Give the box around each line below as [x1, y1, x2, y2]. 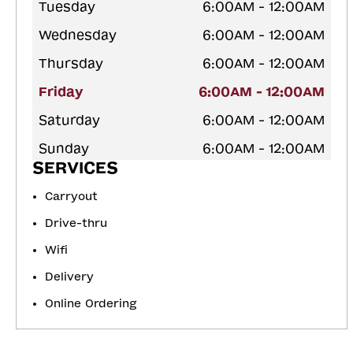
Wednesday [39, 27, 117, 43]
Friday [39, 84, 84, 99]
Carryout [45, 189, 98, 203]
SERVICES [32, 158, 118, 177]
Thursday [39, 55, 103, 71]
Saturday [39, 112, 100, 128]
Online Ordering [45, 296, 137, 310]
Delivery [45, 269, 94, 284]
